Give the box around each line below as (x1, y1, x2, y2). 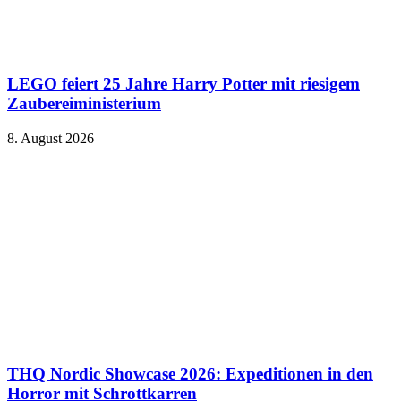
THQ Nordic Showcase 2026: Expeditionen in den (7, 363, 373, 383)
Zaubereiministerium (7, 94, 161, 114)
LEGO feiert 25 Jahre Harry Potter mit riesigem (7, 74, 360, 94)
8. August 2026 (7, 130, 94, 146)
